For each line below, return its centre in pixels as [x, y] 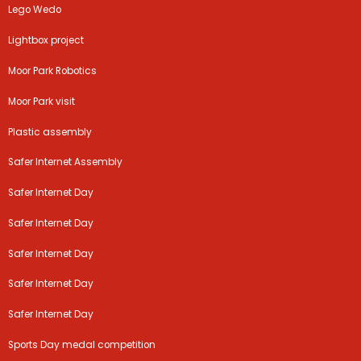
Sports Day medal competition [82, 345]
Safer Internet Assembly [66, 162]
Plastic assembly [50, 132]
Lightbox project [46, 41]
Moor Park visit [42, 101]
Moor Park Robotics [53, 71]
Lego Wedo [35, 10]
